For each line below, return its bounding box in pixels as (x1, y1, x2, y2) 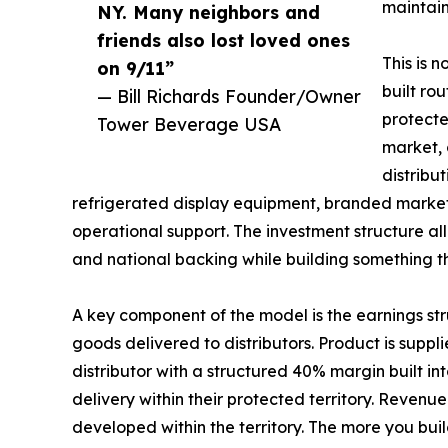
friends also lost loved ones (97, 29, 350, 52)
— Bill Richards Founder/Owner (97, 85, 361, 108)
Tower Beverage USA (97, 113, 281, 136)
